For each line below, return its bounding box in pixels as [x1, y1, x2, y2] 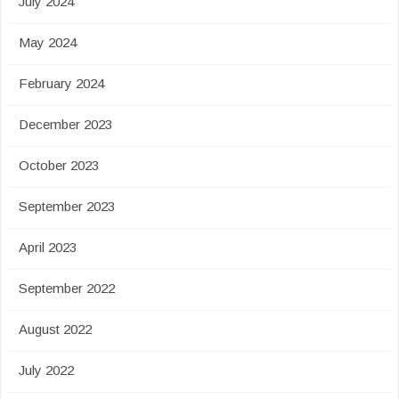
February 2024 [19, 76, 104, 91]
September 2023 [19, 199, 115, 214]
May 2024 [19, 35, 77, 50]
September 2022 [19, 281, 115, 296]
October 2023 [19, 158, 99, 173]
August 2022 [19, 322, 92, 337]
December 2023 [19, 117, 112, 132]
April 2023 [19, 240, 77, 255]
